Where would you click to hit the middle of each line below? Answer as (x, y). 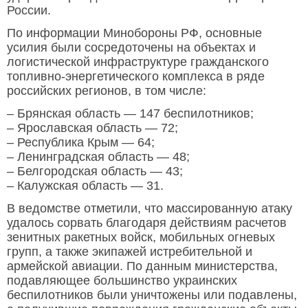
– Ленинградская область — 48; (98, 157)
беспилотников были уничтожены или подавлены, (152, 295)
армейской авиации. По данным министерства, (142, 266)
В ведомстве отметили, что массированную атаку (150, 209)
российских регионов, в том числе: (107, 91)
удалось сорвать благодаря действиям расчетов (147, 223)
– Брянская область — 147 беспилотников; (130, 114)
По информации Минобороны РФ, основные (134, 33)
